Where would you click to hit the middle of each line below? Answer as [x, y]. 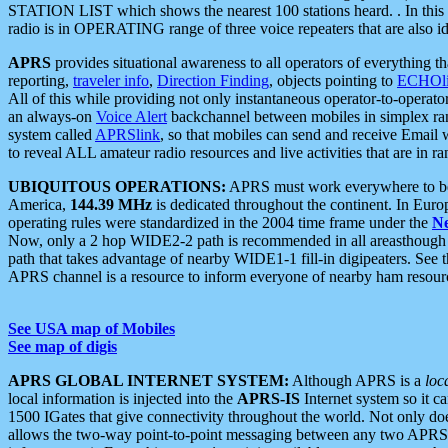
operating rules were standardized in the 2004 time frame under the [220, 222]
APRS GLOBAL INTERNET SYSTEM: [148, 380]
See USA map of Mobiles [91, 328]
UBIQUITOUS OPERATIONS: [117, 186]
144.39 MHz [111, 204]
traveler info [111, 80]
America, [39, 204]
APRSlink [127, 134]
